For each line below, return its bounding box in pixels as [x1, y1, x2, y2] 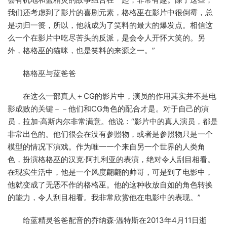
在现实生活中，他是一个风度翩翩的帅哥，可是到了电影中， [8, 167, 213, 177]
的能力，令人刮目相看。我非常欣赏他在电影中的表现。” [8, 193, 201, 203]
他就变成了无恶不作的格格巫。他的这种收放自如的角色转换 [8, 180, 213, 190]
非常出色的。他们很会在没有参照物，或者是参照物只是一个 [8, 129, 213, 139]
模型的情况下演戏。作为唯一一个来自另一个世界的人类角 [8, 142, 205, 152]
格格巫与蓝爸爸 [8, 68, 76, 79]
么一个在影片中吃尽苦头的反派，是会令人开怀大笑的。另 [8, 33, 205, 43]
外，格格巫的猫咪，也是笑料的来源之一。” [8, 46, 155, 56]
